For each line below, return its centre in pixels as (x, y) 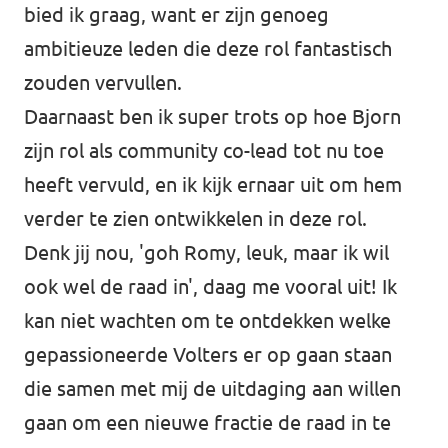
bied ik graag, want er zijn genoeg (176, 14)
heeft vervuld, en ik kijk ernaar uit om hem (213, 184)
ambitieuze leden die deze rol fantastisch (208, 48)
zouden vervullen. (103, 82)
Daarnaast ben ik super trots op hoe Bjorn (212, 116)
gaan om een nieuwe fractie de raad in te (207, 422)
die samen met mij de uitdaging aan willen (212, 388)
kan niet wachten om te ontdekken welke (207, 320)
